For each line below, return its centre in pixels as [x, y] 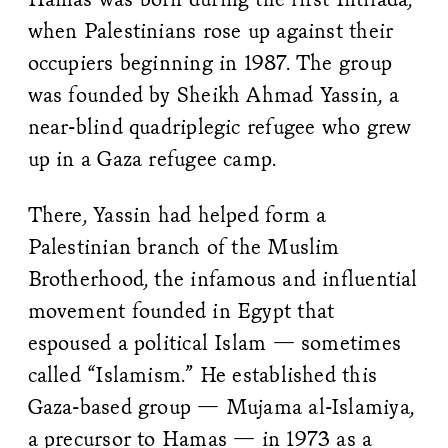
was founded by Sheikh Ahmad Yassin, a [213, 94]
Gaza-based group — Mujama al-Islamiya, [221, 406]
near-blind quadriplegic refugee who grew [219, 126]
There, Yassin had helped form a [177, 214]
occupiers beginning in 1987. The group [210, 62]
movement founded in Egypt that [181, 310]
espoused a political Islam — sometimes [214, 342]
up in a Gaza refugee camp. [155, 158]
